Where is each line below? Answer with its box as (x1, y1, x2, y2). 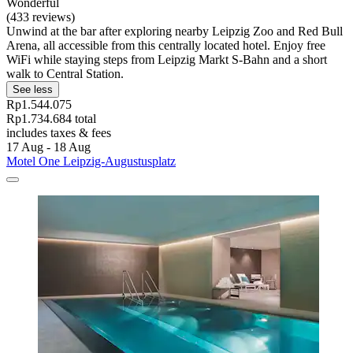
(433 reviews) (6, 10, 75, 24)
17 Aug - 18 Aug (6, 140, 91, 154)
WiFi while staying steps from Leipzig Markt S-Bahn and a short (6, 53, 327, 67)
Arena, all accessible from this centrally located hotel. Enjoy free (6, 39, 325, 53)
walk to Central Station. (6, 67, 124, 81)
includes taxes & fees (6, 126, 111, 140)
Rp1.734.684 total (6, 112, 96, 126)
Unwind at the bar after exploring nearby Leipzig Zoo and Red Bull (6, 24, 343, 39)
